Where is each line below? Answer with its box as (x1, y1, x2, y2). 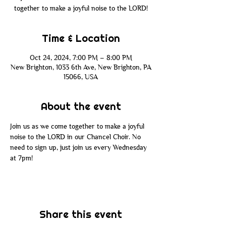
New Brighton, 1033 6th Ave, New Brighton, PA (10, 63, 151, 71)
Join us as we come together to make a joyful (10, 122, 146, 130)
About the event (40, 100, 121, 113)
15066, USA (64, 73, 98, 81)
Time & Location (41, 32, 120, 45)
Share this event (39, 208, 122, 221)
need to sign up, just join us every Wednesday (10, 143, 149, 151)
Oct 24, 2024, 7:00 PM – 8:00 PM (29, 53, 132, 62)
